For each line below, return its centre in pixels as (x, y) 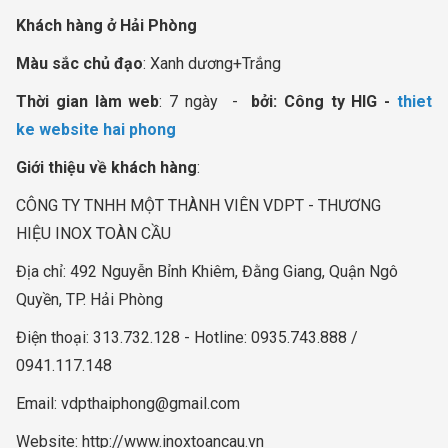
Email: (38, 403)
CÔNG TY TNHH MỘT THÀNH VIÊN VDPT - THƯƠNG (198, 205)
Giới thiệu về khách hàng (106, 167)
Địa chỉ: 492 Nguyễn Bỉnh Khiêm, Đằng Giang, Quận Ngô (207, 271)
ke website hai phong (96, 129)
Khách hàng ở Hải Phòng (106, 25)
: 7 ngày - (202, 101)
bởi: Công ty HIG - (321, 101)
